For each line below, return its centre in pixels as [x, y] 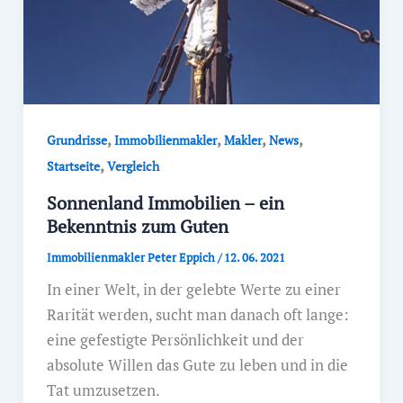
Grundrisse [76, 140]
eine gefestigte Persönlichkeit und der [175, 339]
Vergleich [133, 166]
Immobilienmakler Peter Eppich [132, 257]
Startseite [73, 166]
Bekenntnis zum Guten [137, 226]
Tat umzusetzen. [103, 390]
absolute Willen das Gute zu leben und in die [197, 364]
